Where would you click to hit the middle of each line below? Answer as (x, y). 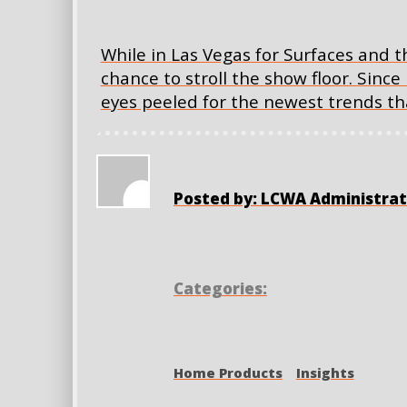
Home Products (228, 372)
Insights (325, 372)
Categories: (220, 288)
